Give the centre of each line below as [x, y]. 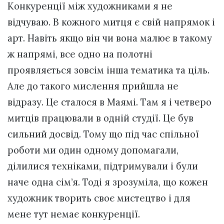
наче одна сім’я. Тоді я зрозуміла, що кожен [108, 182]
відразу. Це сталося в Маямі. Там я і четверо [109, 102]
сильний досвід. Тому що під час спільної [103, 134]
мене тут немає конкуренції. [74, 214]
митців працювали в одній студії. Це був [100, 118]
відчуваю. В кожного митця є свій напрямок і [111, 22]
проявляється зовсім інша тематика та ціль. [108, 70]
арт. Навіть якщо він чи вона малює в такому [110, 38]
